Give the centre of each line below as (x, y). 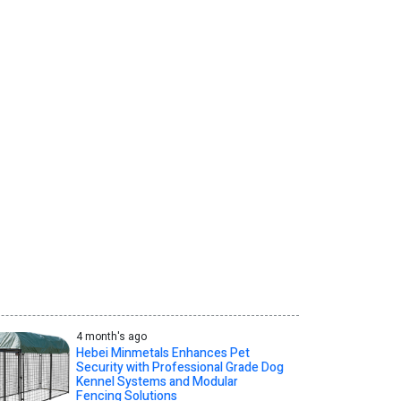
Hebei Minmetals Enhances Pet (162, 354)
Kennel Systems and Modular (157, 382)
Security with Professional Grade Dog (179, 368)
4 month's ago (111, 337)
